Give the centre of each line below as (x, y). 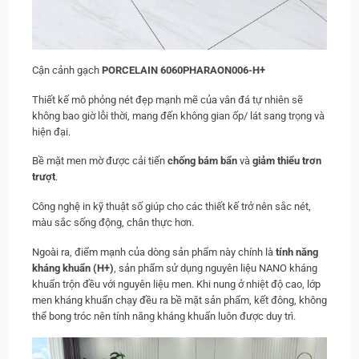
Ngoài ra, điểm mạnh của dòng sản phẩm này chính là (154, 252)
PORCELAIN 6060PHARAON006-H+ (184, 71)
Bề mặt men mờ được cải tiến (100, 161)
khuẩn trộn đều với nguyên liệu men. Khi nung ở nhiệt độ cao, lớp (176, 284)
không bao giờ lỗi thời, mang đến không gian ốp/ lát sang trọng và (178, 115)
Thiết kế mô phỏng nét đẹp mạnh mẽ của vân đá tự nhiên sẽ (167, 99)
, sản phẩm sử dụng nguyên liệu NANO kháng (216, 268)
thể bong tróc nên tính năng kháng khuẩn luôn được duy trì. (164, 316)
